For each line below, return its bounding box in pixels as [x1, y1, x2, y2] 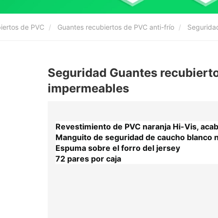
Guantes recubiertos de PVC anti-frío [57, 22, 174, 31]
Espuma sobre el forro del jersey [55, 143, 180, 153]
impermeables [48, 81, 129, 95]
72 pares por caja [55, 153, 121, 163]
